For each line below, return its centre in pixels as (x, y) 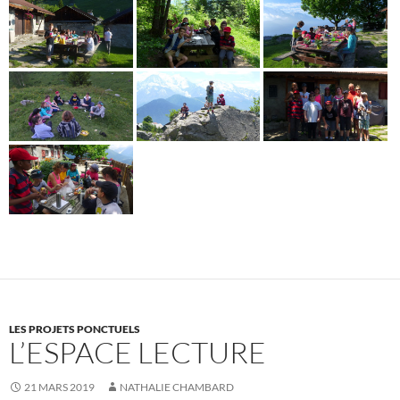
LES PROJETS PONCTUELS (75, 329)
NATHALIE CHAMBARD (177, 387)
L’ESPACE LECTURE (137, 352)
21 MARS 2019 (59, 387)
